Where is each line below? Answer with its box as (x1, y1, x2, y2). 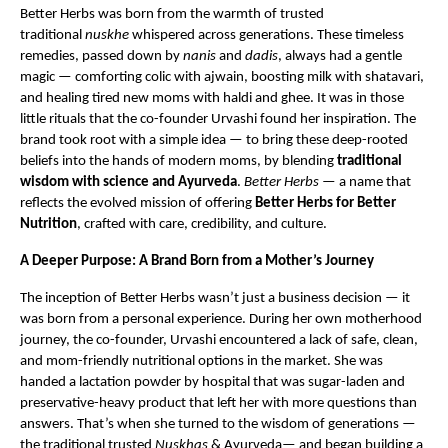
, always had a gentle (278, 48, 402, 64)
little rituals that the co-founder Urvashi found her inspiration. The (20, 111, 416, 127)
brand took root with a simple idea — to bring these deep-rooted (20, 132, 408, 148)
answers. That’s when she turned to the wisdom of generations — (20, 416, 416, 432)
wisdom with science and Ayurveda (20, 174, 237, 190)
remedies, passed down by (20, 48, 183, 64)
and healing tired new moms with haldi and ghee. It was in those (20, 90, 404, 106)
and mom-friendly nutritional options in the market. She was (20, 353, 383, 369)
